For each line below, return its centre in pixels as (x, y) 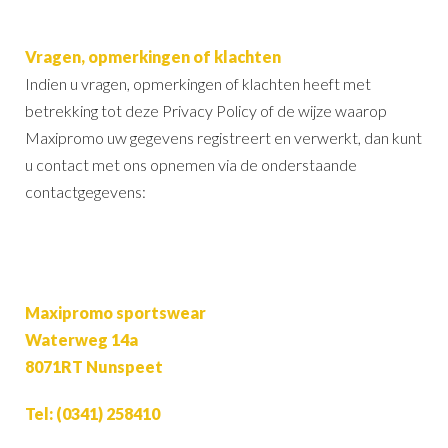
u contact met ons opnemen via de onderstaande (191, 164)
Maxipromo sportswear (115, 312)
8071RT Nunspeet (94, 366)
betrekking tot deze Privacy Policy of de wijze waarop (206, 110)
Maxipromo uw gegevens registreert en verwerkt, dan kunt (223, 137)
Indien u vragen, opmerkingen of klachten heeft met (198, 83)
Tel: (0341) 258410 (92, 413)
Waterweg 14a (81, 339)
